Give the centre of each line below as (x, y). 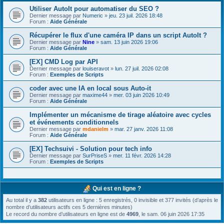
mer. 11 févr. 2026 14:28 (142, 155)
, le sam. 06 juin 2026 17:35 (171, 214)
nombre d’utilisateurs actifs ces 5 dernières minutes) (69, 207)
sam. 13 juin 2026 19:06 (129, 42)
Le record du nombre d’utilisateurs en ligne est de (66, 214)
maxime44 (95, 95)
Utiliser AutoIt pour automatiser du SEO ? (94, 9)
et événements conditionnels (74, 122)
